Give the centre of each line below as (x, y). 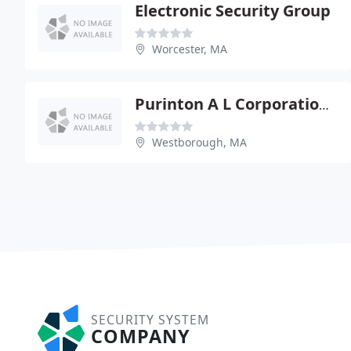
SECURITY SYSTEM (150, 319)
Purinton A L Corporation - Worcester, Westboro (324, 105)
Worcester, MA (190, 49)
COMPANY (141, 336)
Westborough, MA (199, 142)
